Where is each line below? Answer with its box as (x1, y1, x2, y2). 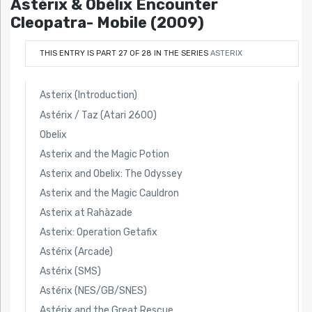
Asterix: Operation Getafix (39, 226, 157, 238)
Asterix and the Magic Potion (39, 148, 169, 160)
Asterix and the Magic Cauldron (39, 187, 179, 199)
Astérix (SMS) (39, 265, 101, 277)
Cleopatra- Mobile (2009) (10, 13, 204, 32)
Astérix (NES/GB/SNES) (39, 284, 147, 297)
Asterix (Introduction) (39, 89, 137, 102)
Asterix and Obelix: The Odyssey (39, 167, 182, 180)
